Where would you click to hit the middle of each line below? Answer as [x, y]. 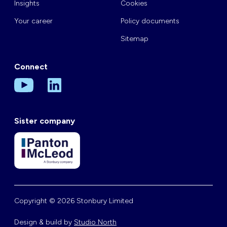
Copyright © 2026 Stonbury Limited [74, 201]
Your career [33, 21]
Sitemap [135, 39]
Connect [31, 67]
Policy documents [150, 21]
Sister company [45, 121]
